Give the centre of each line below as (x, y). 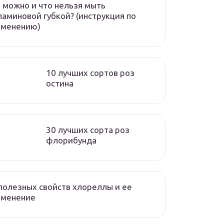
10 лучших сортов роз (90, 73)
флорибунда (71, 140)
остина (60, 83)
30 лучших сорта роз (88, 130)
